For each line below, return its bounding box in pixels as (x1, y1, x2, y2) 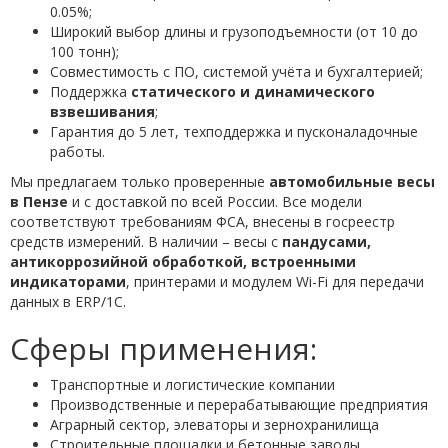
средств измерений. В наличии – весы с (10, 232, 282, 251)
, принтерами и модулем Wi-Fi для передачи (126, 272, 424, 291)
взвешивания (50, 102, 155, 121)
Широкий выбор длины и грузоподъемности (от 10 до (50, 22, 418, 41)
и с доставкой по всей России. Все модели (68, 192, 362, 211)
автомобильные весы (269, 172, 435, 191)
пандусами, (282, 232, 371, 251)
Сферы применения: (10, 328, 317, 369)
